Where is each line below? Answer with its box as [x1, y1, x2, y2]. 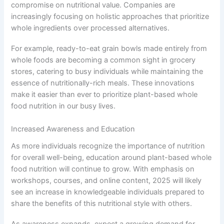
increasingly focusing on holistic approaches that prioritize [11, 12, 209, 21]
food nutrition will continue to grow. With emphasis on [11, 164, 195, 174]
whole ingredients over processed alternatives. [11, 23, 170, 33]
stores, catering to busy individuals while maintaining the [11, 66, 203, 76]
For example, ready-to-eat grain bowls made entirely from [11, 43, 207, 53]
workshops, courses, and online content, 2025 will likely [11, 176, 202, 185]
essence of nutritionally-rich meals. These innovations [11, 78, 195, 87]
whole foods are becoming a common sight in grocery [11, 55, 196, 64]
